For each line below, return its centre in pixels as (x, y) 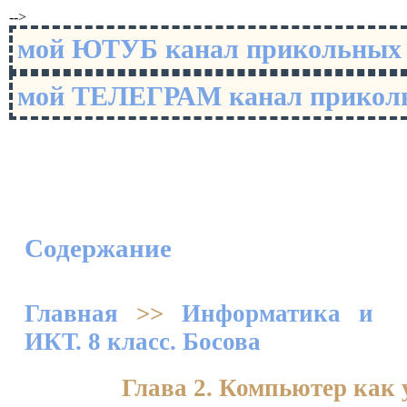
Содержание (98, 248)
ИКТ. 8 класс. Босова (143, 342)
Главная (71, 313)
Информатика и (278, 313)
